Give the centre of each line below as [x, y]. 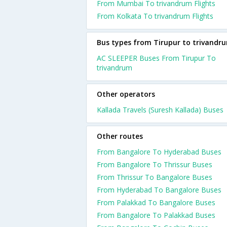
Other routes [120, 136]
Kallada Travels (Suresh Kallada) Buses [160, 110]
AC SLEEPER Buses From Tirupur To [156, 58]
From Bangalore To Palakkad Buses [156, 215]
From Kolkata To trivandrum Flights [155, 16]
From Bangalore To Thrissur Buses [155, 164]
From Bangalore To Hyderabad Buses [159, 152]
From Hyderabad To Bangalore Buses [159, 190]
